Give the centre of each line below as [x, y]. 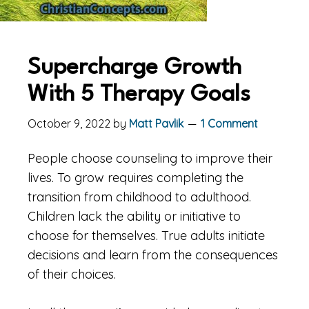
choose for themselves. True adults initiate [146, 236]
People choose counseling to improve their [150, 158]
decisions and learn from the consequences [153, 255]
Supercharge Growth [134, 68]
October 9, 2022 [69, 123]
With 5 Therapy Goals [139, 95]
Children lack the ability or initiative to [134, 216]
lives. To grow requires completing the [136, 178]
